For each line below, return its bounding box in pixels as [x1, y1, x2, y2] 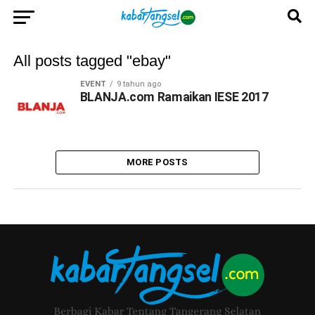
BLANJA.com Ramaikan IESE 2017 [79, 90, 269, 104]
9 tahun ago [116, 79, 161, 89]
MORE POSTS [127, 157, 188, 167]
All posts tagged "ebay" [13, 52, 171, 70]
